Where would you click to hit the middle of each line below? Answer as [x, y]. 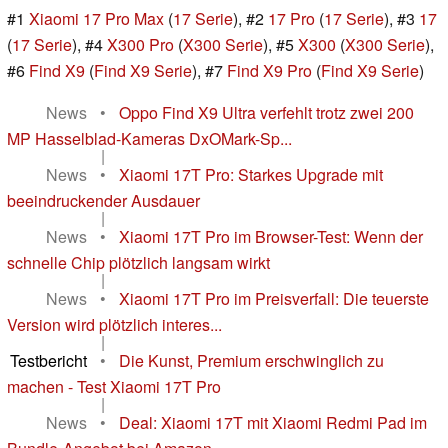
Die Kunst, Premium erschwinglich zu [251, 360]
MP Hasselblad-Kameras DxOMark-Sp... [149, 138]
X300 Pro [140, 44]
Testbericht [48, 360]
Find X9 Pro [269, 70]
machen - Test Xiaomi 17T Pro [114, 386]
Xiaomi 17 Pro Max [96, 18]
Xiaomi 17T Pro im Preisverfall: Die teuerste [274, 298]
